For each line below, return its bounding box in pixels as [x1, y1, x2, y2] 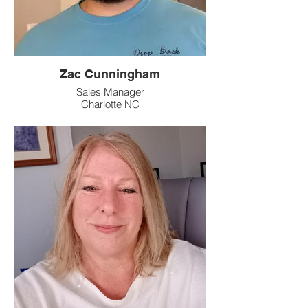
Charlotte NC [80, 98, 140, 111]
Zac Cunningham [60, 67, 160, 81]
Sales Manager [76, 85, 144, 98]
